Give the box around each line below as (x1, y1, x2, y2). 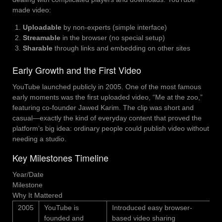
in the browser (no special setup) (60, 34, 165, 42)
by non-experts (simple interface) (61, 23, 167, 32)
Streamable (23, 34, 60, 42)
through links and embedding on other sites (53, 44, 190, 53)
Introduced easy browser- (112, 203, 192, 212)
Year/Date (12, 170, 44, 178)
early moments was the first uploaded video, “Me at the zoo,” (12, 93, 203, 102)
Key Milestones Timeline (12, 151, 109, 165)
